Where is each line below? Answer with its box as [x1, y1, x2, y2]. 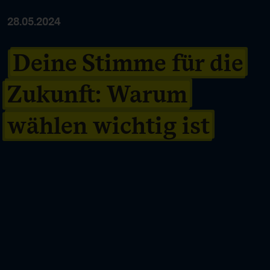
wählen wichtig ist [7, 110, 210, 140]
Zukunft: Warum [7, 79, 187, 108]
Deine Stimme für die [13, 48, 243, 77]
